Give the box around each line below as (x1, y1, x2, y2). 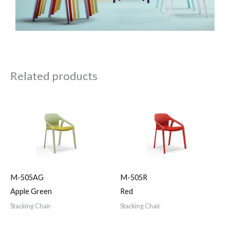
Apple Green (10, 187, 52, 196)
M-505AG (10, 173, 44, 182)
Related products (10, 69, 98, 83)
